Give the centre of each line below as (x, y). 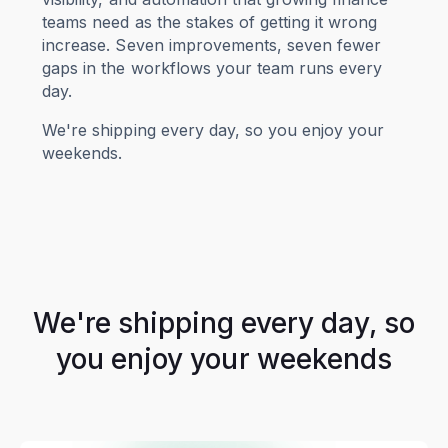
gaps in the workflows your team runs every (212, 67)
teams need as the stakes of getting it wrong (209, 21)
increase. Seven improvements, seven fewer (211, 44)
